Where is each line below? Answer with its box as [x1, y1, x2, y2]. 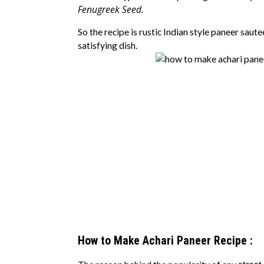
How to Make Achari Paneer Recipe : [78, 234, 253, 248]
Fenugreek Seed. [78, 2, 144, 16]
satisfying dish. [78, 40, 137, 51]
